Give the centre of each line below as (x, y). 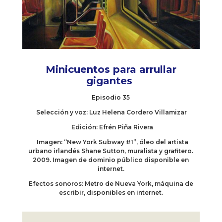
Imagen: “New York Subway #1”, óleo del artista (111, 142)
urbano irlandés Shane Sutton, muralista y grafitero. (111, 151)
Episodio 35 (111, 98)
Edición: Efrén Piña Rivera (111, 127)
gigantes (111, 81)
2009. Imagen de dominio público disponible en (111, 160)
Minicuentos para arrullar (111, 70)
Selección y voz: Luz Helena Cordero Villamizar (111, 112)
